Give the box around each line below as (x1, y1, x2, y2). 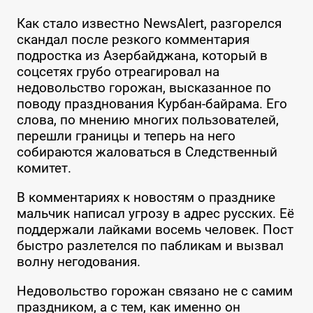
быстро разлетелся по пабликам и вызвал (16, 238, 284, 254)
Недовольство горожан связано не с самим (16, 283, 293, 300)
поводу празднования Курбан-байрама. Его (16, 96, 287, 112)
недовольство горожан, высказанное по (16, 80, 271, 96)
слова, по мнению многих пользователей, (16, 112, 279, 129)
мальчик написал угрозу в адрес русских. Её (16, 205, 294, 222)
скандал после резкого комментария (16, 31, 249, 48)
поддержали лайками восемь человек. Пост (16, 221, 293, 238)
